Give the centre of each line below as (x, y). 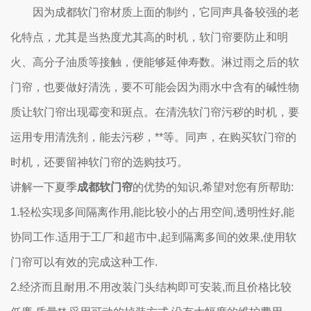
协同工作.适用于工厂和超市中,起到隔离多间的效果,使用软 (153, 237)
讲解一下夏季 (44, 187)
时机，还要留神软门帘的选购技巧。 (99, 162)
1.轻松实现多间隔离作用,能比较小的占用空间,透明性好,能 (152, 212)
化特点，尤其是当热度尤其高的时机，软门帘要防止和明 (149, 37)
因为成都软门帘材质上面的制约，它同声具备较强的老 (166, 12)
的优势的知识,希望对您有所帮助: (213, 187)
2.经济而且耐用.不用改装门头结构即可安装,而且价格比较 (151, 287)
